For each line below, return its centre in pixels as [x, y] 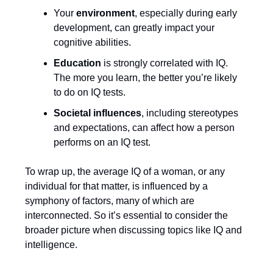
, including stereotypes [190, 113]
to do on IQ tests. [90, 92]
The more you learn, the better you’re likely [145, 78]
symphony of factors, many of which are [110, 201]
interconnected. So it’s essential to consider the [126, 215]
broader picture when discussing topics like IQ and [133, 230]
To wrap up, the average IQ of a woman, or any [125, 172]
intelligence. [51, 245]
